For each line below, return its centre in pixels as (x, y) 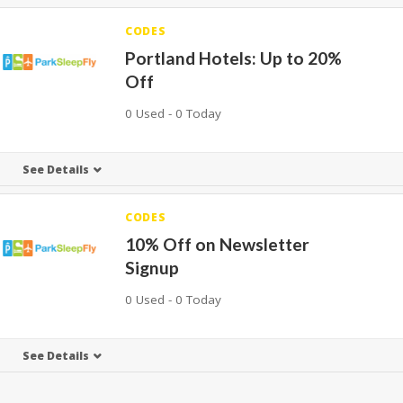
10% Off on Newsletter (218, 244)
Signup (152, 268)
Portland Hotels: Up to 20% (234, 58)
